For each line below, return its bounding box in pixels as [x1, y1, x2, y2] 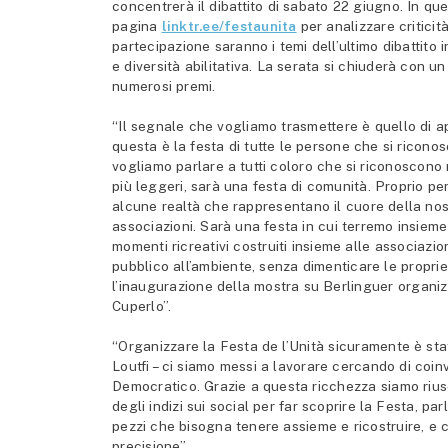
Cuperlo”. [112, 298, 172, 315]
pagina [112, 18, 162, 35]
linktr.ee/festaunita [161, 18, 297, 35]
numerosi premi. [112, 78, 216, 95]
